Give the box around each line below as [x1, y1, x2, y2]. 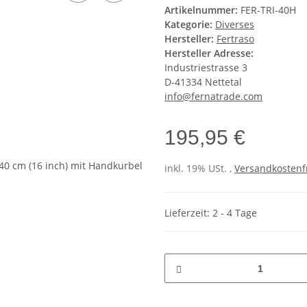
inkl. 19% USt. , [164, 162, 234, 175]
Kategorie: [164, 18, 215, 32]
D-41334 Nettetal [164, 75, 242, 89]
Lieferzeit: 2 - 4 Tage [164, 206, 257, 219]
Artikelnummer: [164, 3, 241, 17]
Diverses [215, 18, 254, 32]
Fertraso [217, 32, 254, 46]
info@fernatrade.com [164, 90, 262, 103]
